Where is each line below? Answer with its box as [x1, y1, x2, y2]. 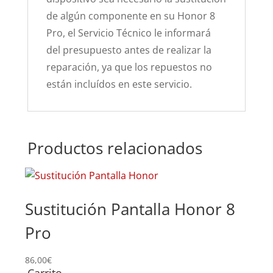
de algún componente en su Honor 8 [46, 9, 215, 23]
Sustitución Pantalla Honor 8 [24, 198, 235, 220]
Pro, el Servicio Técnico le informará [46, 26, 211, 40]
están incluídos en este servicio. [46, 77, 192, 91]
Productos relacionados [27, 137, 202, 159]
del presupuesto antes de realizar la [46, 43, 211, 57]
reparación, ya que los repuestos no [46, 60, 212, 74]
